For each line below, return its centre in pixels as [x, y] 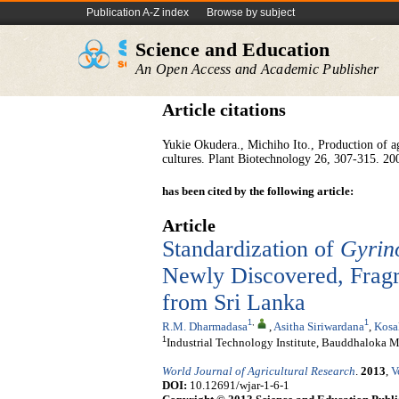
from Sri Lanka [234, 302]
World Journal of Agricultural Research [259, 371]
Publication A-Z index [138, 12]
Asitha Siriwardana [319, 326]
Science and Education [233, 49]
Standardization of [251, 249]
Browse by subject [251, 12]
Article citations [224, 110]
